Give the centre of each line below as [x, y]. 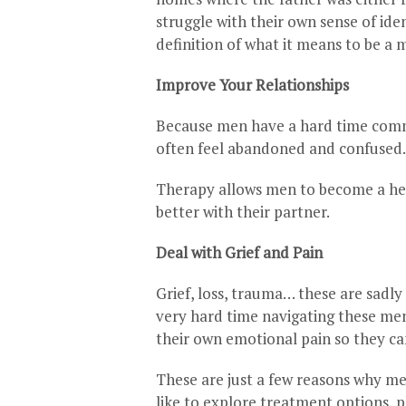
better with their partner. [243, 212]
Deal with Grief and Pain [239, 252]
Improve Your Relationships [252, 85]
